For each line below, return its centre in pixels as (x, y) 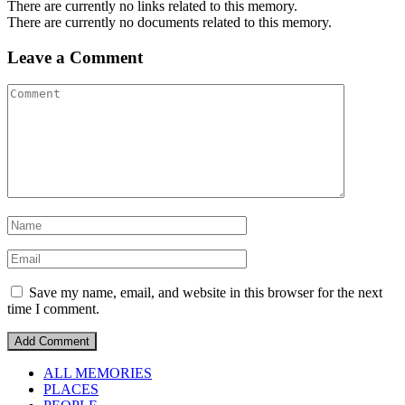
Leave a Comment (75, 57)
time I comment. (53, 309)
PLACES (71, 390)
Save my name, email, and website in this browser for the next (206, 293)
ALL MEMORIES (98, 373)
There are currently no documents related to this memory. (170, 22)
